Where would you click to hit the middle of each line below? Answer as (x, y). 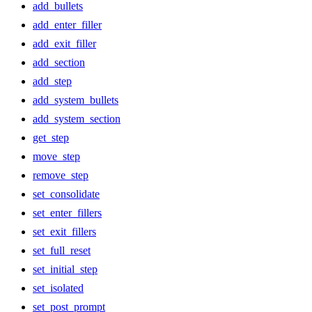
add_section (59, 63)
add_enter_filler (67, 25)
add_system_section (77, 119)
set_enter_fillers (67, 213)
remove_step (61, 175)
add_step (52, 81)
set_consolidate (66, 194)
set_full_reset (62, 251)
